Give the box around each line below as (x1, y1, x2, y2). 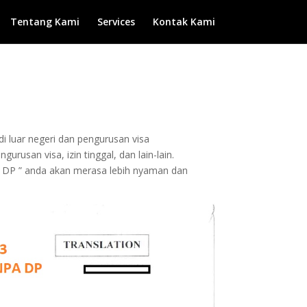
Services (97, 15, 135, 28)
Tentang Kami (10, 15, 79, 28)
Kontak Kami (152, 15, 215, 28)
